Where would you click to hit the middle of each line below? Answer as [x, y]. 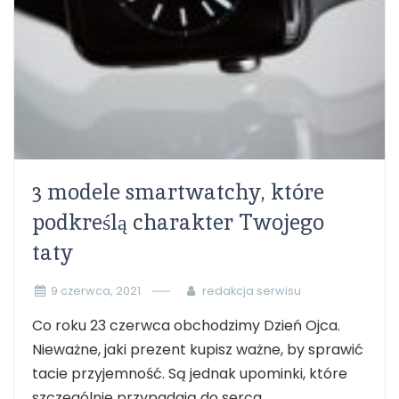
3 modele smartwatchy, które [178, 192]
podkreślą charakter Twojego [178, 222]
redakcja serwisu [251, 291]
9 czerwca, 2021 [95, 291]
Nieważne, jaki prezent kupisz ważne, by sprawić [198, 350]
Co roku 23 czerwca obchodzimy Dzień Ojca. [186, 326]
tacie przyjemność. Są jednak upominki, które [190, 374]
